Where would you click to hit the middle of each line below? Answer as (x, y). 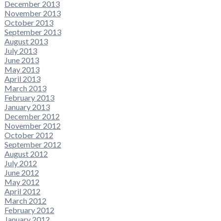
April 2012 (22, 191)
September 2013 (33, 32)
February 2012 (29, 210)
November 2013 (32, 13)
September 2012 (33, 145)
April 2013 (22, 79)
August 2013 (26, 41)
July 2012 (20, 163)
